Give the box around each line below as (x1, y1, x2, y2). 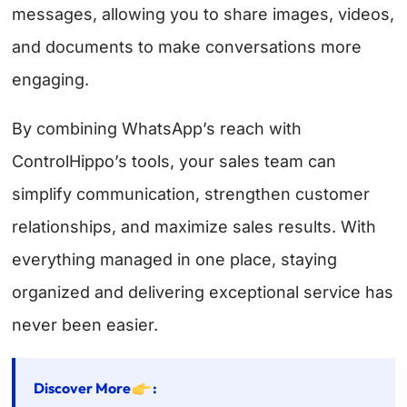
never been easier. (12, 315, 159, 335)
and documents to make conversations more (12, 37, 362, 57)
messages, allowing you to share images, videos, (12, 5, 395, 25)
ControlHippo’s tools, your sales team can (12, 152, 337, 172)
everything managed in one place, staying (12, 250, 338, 270)
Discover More (34, 379, 132, 398)
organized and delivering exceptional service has (12, 283, 394, 303)
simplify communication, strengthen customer (12, 184, 371, 204)
